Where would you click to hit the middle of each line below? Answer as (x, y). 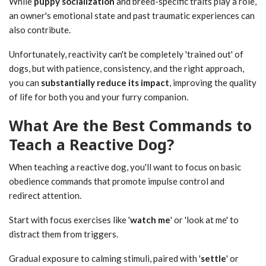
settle (213, 259)
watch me (150, 220)
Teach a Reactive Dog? (91, 145)
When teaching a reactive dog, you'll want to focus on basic (125, 167)
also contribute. (40, 30)
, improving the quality (213, 83)
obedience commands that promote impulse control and (117, 181)
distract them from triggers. (64, 234)
